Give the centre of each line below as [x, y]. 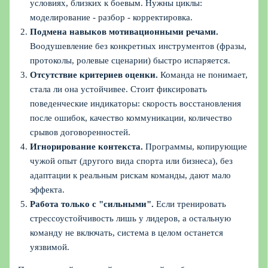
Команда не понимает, [203, 74]
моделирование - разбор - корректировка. [112, 17]
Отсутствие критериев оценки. [94, 74]
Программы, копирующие [195, 146]
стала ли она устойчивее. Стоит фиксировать [119, 89]
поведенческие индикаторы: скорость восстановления [136, 103]
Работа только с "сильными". [92, 204]
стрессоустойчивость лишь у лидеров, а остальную [131, 218]
